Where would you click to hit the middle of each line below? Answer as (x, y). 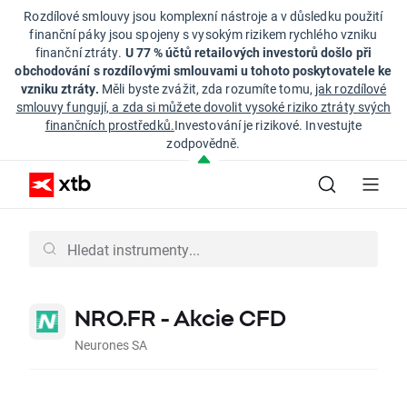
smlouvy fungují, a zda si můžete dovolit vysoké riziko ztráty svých (203, 107)
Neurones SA (111, 345)
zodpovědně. (203, 143)
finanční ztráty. (80, 52)
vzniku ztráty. (60, 89)
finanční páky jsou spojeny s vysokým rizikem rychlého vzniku (203, 34)
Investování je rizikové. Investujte (268, 125)
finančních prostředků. (109, 125)
